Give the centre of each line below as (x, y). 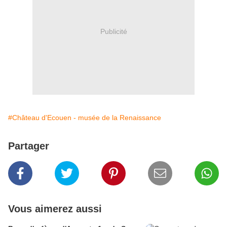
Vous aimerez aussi (55, 209)
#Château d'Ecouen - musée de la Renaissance (85, 118)
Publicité (113, 31)
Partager (29, 146)
